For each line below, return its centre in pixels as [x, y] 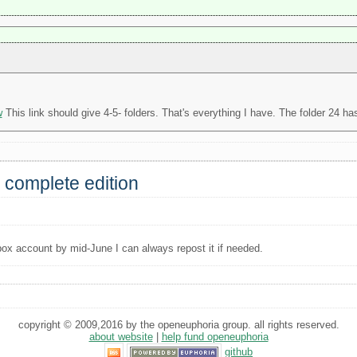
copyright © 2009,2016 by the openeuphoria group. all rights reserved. [178, 325]
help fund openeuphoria [215, 337]
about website [121, 337]
